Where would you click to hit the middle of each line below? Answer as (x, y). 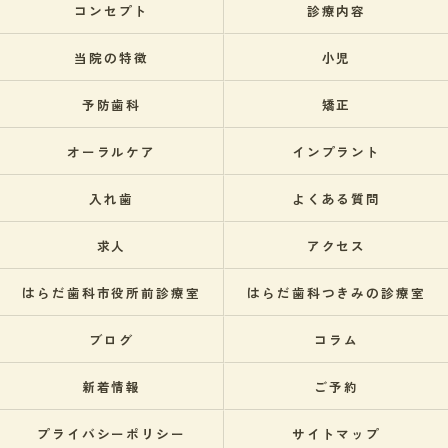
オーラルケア (111, 151)
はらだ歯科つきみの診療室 (336, 292)
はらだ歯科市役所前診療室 (111, 292)
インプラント (336, 151)
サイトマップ (336, 433)
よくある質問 (336, 198)
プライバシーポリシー (111, 433)
